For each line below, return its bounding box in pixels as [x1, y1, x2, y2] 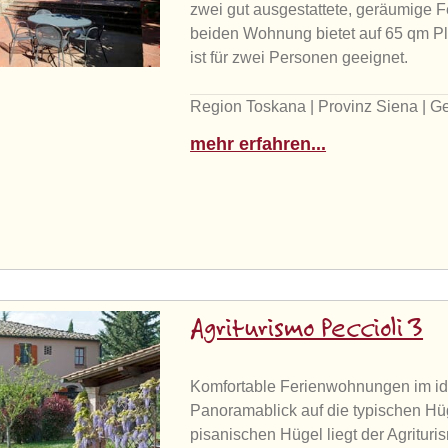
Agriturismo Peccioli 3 [190, 315, 424, 344]
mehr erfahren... [190, 133, 327, 154]
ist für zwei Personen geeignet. [190, 48, 409, 66]
